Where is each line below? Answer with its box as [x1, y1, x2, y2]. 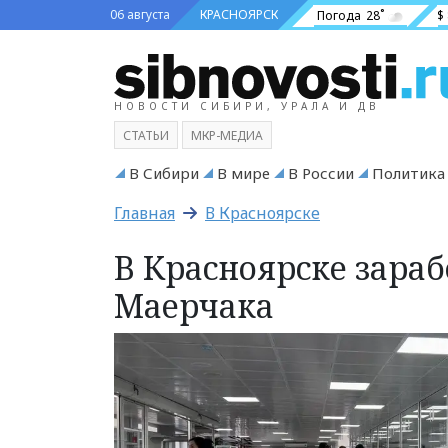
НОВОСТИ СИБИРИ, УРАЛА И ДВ [114, 98, 380, 113]
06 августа [110, 6, 170, 23]
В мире [217, 162, 270, 183]
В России [288, 162, 354, 183]
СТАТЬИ [123, 126, 169, 144]
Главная [114, 201, 175, 224]
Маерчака [114, 283, 274, 327]
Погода [317, 6, 361, 24]
